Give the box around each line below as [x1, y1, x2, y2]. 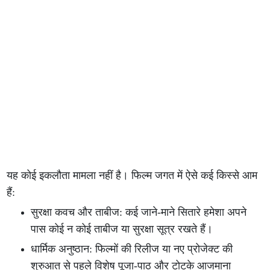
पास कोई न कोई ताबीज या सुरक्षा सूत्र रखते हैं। [31, 223, 213, 235]
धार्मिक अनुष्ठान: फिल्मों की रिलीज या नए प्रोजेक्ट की [31, 243, 233, 255]
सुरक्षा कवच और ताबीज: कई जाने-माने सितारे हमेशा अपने [31, 206, 247, 218]
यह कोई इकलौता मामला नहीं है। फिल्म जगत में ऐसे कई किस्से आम [7, 169, 258, 181]
